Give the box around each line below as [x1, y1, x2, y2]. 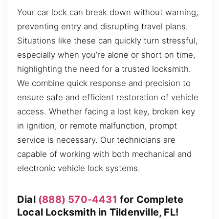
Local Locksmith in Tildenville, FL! [17, 206, 179, 218]
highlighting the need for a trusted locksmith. [17, 64, 191, 74]
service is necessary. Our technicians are [17, 135, 175, 145]
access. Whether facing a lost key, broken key [17, 107, 195, 117]
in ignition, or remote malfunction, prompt [17, 121, 177, 131]
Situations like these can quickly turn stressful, [17, 36, 198, 46]
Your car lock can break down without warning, [17, 7, 198, 18]
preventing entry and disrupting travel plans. [17, 22, 188, 32]
